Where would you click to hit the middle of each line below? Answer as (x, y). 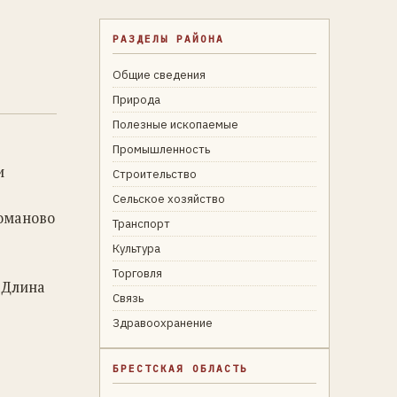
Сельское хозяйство (169, 199)
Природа (136, 100)
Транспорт (141, 224)
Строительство (155, 174)
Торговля (137, 273)
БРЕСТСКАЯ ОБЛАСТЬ (180, 369)
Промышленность (161, 149)
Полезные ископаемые (175, 125)
